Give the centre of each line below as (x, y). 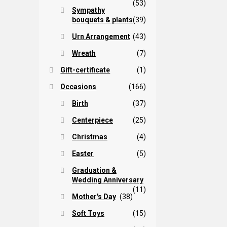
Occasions (79, 86)
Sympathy (88, 10)
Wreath (84, 53)
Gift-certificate (85, 70)
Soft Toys (88, 213)
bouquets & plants (102, 20)
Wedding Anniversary (107, 180)
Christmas (89, 137)
